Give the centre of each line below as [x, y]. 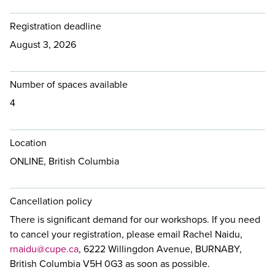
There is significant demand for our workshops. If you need [135, 219]
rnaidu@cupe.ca [44, 249]
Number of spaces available [69, 84]
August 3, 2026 [43, 45]
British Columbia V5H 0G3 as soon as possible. [110, 264]
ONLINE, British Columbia [64, 161]
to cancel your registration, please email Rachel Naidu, [126, 234]
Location [28, 143]
